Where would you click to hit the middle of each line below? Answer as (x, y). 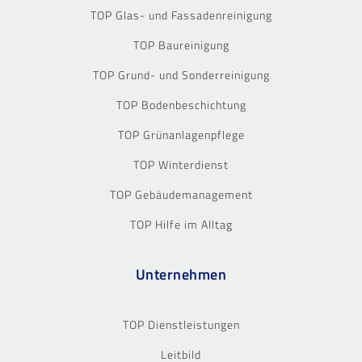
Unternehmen (181, 274)
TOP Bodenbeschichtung (181, 104)
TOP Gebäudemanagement (181, 194)
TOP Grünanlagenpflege (181, 134)
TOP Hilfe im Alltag (181, 224)
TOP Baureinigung (181, 44)
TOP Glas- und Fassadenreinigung (181, 15)
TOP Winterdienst (181, 164)
